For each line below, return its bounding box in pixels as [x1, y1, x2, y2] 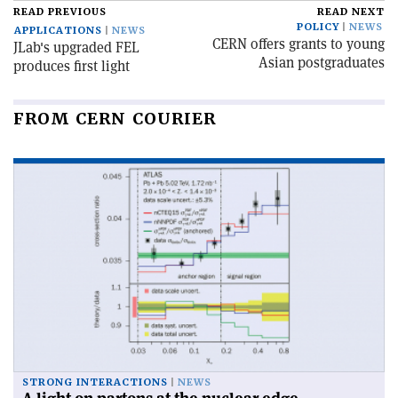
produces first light [13, 57, 130, 76]
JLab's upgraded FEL [13, 38, 139, 57]
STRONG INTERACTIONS [22, 376, 168, 390]
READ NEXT [317, 5, 385, 19]
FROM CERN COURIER [13, 108, 216, 129]
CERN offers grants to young [212, 35, 385, 53]
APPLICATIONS [14, 24, 102, 37]
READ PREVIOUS [13, 5, 107, 19]
